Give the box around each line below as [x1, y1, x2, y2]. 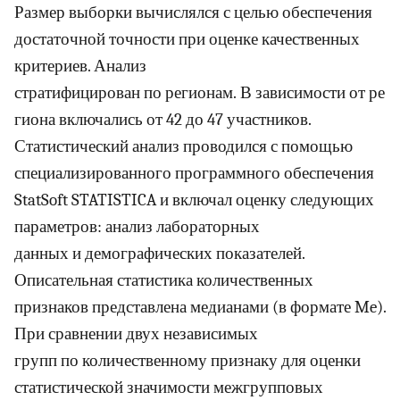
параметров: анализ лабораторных [14, 217, 260, 237]
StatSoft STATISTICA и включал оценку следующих [14, 190, 374, 211]
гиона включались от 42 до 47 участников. [14, 110, 311, 130]
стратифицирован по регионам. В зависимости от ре [14, 83, 385, 104]
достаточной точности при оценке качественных [14, 29, 360, 50]
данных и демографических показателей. [14, 244, 304, 264]
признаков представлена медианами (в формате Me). [14, 297, 386, 318]
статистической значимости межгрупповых [14, 378, 323, 398]
